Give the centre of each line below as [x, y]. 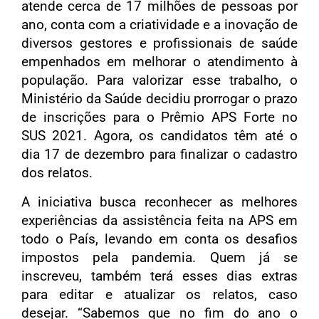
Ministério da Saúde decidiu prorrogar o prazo [159, 99]
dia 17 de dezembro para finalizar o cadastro [159, 155]
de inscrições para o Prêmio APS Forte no [159, 117]
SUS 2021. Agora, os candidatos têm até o [159, 136]
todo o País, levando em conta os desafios [159, 239]
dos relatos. [57, 173]
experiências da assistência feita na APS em [159, 220]
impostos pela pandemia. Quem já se [159, 257]
